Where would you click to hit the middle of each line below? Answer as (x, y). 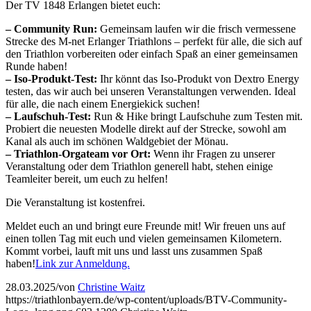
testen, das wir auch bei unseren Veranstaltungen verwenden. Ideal (151, 91)
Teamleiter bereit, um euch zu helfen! (87, 178)
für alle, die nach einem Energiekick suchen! (103, 103)
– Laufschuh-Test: (48, 116)
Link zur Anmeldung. (83, 263)
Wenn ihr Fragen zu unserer (213, 153)
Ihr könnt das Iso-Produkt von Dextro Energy (198, 78)
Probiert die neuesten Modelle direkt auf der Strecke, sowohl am (146, 128)
